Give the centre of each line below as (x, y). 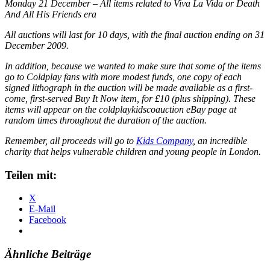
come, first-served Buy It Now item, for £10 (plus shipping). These (130, 98)
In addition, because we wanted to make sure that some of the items (133, 66)
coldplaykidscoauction (143, 109)
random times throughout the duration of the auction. (106, 120)
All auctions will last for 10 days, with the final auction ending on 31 (135, 34)
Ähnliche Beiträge (48, 254)
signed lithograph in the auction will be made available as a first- (129, 87)
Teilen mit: (31, 175)
